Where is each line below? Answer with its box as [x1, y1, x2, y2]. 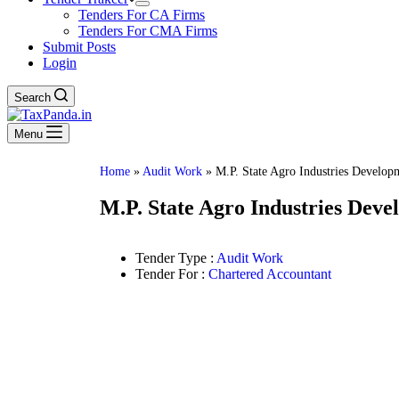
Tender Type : [135, 249, 216, 265]
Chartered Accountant [208, 265, 331, 281]
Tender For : [135, 265, 208, 281]
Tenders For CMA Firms [78, 23, 217, 38]
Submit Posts [43, 39, 116, 54]
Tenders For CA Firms [78, 7, 205, 22]
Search [14, 91, 51, 104]
